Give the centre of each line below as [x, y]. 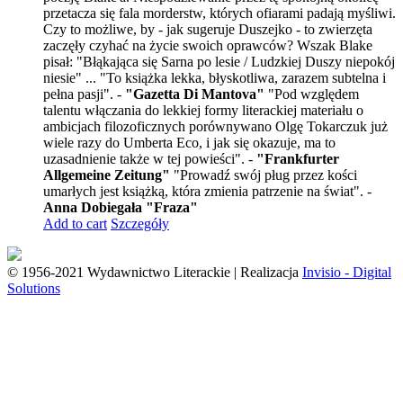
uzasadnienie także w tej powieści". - [150, 159]
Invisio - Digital [347, 272]
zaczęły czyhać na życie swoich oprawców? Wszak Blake [208, 45]
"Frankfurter [298, 159]
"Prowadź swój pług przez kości [264, 175]
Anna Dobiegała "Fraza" [121, 207]
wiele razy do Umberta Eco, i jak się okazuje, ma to [189, 143]
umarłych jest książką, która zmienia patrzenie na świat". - [207, 191]
